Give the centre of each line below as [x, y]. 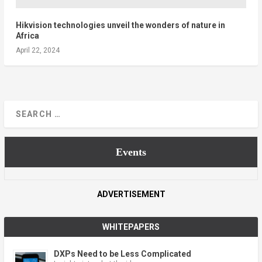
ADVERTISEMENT [131, 194]
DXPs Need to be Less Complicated [122, 254]
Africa [27, 35]
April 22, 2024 [37, 50]
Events [131, 152]
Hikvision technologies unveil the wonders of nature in [120, 25]
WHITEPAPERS [131, 227]
